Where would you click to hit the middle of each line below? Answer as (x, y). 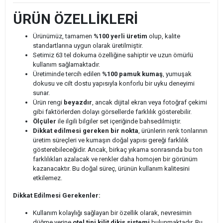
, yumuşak (177, 74)
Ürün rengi (48, 103)
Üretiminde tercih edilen (67, 74)
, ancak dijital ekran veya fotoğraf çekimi (150, 103)
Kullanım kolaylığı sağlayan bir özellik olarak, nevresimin (112, 213)
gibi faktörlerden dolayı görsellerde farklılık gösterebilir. (112, 112)
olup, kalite (164, 36)
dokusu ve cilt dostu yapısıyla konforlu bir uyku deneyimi (114, 84)
